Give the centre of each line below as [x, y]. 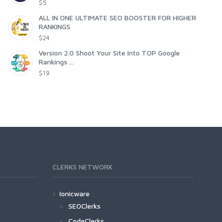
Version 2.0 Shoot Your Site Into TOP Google [109, 53]
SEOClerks [84, 206]
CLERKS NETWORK [83, 167]
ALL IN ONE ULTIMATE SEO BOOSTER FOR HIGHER [117, 18]
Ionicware [75, 194]
